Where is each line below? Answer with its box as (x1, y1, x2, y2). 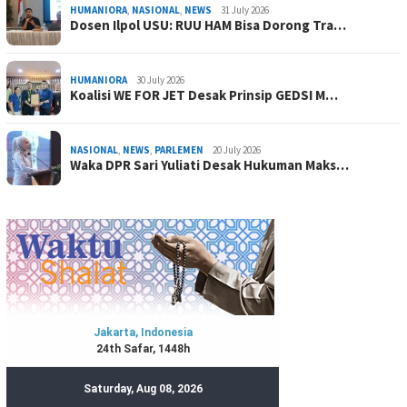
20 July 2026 (213, 143, 261, 156)
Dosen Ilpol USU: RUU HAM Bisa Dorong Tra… (70, 15, 346, 34)
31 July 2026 (221, 3, 269, 16)
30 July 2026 (136, 73, 184, 86)
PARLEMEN (154, 143, 203, 156)
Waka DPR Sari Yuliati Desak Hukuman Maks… (70, 155, 349, 174)
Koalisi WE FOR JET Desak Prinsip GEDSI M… (70, 85, 338, 104)
